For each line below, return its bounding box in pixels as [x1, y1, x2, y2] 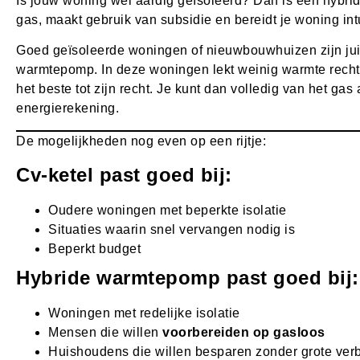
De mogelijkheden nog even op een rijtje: [16, 133, 266, 148]
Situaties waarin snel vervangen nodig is [48, 223, 295, 237]
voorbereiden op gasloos [162, 325, 325, 340]
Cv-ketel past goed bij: [16, 164, 232, 186]
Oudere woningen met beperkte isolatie [48, 203, 287, 218]
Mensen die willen [48, 325, 162, 340]
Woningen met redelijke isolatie [48, 306, 240, 321]
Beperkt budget [48, 242, 141, 256]
